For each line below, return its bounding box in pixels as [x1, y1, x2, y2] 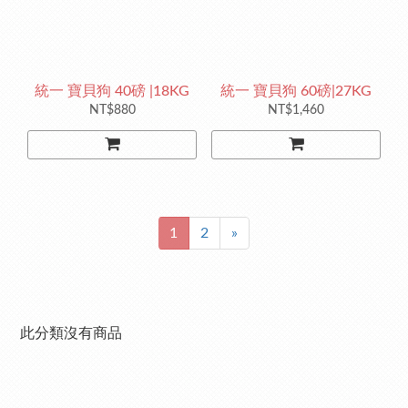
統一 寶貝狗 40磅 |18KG [35, 83, 189, 98]
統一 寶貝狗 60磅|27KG [220, 83, 372, 98]
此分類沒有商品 [20, 326, 122, 342]
